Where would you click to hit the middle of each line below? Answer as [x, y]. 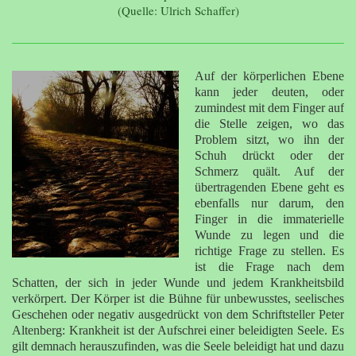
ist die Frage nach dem [269, 266]
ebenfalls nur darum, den [269, 203]
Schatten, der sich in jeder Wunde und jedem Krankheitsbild [178, 282]
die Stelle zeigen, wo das [269, 123]
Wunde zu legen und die [269, 234]
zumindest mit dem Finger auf [269, 107]
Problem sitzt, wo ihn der [269, 139]
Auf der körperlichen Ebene [269, 75]
